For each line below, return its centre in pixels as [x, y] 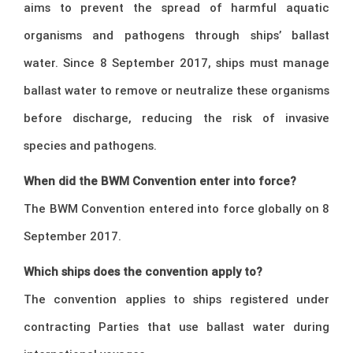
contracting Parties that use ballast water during [176, 327]
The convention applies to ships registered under [176, 299]
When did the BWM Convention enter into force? [160, 181]
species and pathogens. [90, 146]
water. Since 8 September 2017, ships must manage [176, 63]
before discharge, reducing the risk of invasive [176, 118]
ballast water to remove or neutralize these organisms [176, 91]
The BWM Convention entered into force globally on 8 [176, 209]
